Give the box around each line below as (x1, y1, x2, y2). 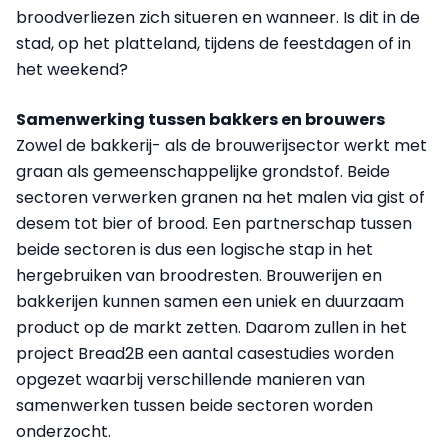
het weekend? (16, 58, 128, 82)
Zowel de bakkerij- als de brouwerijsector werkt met (16, 134, 427, 158)
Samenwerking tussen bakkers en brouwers (16, 108, 388, 132)
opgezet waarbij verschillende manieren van (16, 368, 365, 392)
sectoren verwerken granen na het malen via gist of (16, 186, 425, 210)
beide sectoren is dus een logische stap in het (16, 238, 373, 262)
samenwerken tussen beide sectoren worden (16, 394, 373, 418)
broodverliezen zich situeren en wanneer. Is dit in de (16, 6, 420, 30)
